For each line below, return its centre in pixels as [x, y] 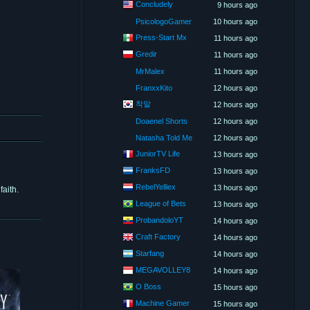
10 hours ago [235, 21]
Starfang [150, 253]
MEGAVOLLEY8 [163, 270]
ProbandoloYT [159, 220]
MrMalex [150, 71]
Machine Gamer [163, 303]
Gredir [146, 54]
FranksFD [153, 170]
